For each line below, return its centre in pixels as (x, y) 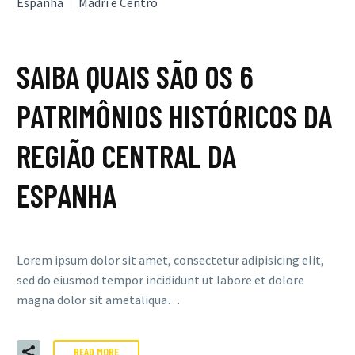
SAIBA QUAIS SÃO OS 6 (135, 76)
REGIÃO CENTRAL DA (126, 155)
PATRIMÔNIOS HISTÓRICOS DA (174, 116)
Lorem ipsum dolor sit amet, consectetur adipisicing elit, (170, 260)
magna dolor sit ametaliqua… (98, 300)
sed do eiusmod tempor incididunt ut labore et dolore (160, 280)
